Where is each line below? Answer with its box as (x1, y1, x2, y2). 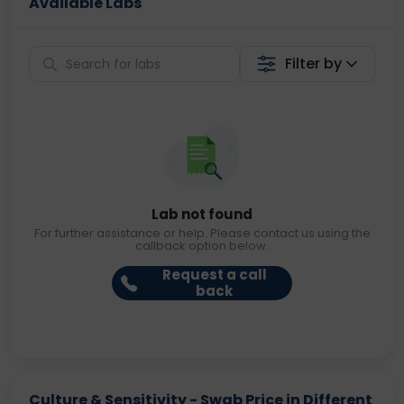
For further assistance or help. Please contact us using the (33, 225, 371, 242)
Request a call (161, 265, 267, 284)
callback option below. (135, 237, 269, 254)
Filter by (285, 53, 343, 74)
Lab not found (151, 205, 252, 224)
